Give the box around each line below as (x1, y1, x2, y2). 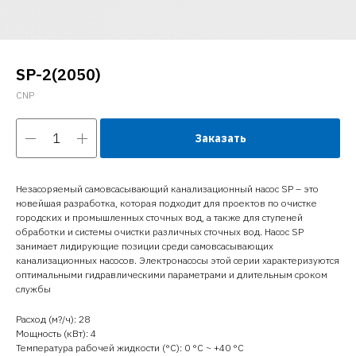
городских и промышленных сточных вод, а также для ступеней (16, 211, 303, 223)
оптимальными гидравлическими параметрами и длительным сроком (16, 269, 327, 281)
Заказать (194, 131, 246, 145)
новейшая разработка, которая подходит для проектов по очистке (16, 197, 317, 209)
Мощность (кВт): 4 (16, 327, 96, 339)
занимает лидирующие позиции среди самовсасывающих (16, 240, 273, 252)
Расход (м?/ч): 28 (16, 313, 90, 325)
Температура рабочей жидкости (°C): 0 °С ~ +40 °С (16, 342, 244, 354)
